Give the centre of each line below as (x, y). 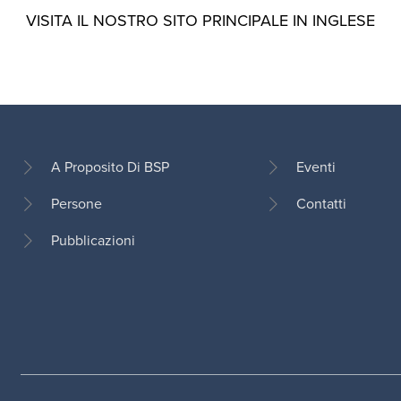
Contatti (322, 204)
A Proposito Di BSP (110, 167)
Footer (44, 215)
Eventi (316, 167)
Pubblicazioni (93, 241)
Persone (76, 204)
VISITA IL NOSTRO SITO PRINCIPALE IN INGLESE (200, 21)
